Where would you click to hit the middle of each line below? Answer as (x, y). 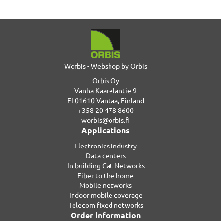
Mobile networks (106, 185)
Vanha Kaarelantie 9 (106, 91)
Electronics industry (106, 146)
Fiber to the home (106, 175)
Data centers (106, 156)
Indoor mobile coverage (106, 195)
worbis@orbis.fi (106, 120)
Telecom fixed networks (106, 205)
